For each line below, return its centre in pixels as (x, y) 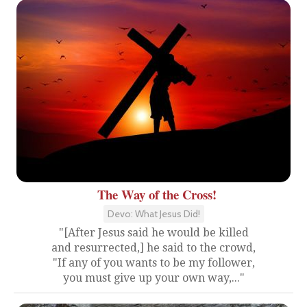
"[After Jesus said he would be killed (153, 232)
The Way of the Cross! (157, 194)
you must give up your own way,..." (153, 278)
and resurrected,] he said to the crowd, (153, 247)
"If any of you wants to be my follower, (153, 262)
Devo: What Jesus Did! (153, 213)
